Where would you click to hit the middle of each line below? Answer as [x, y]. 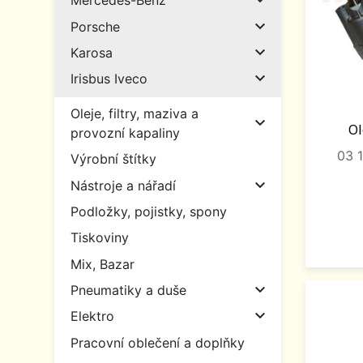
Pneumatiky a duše [128, 290]
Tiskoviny [100, 238]
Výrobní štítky [113, 159]
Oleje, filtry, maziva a [135, 114]
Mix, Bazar [102, 264]
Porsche [95, 26]
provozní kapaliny [125, 133]
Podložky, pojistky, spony [149, 211]
